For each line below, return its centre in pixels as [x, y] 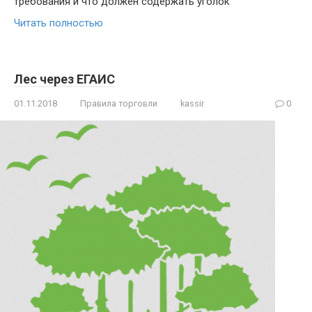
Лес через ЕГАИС [64, 79]
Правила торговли [119, 103]
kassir [192, 103]
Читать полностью [58, 23]
